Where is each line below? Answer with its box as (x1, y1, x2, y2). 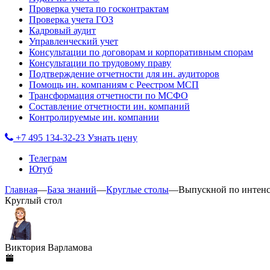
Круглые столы (106, 184, 169, 195)
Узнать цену (87, 133, 137, 143)
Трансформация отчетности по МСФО (29, 90, 188, 101)
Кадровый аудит (29, 25, 96, 36)
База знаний (47, 184, 96, 195)
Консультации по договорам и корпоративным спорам (29, 47, 253, 57)
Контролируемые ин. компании (29, 112, 159, 122)
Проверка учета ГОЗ (29, 14, 113, 25)
